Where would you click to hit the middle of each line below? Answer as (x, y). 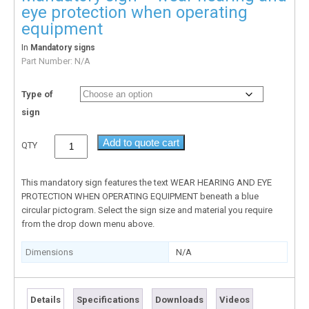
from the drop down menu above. (88, 223)
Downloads (179, 299)
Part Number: (48, 61)
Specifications (108, 299)
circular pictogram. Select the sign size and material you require (147, 210)
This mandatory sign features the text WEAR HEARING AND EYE (147, 182)
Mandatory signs (63, 47)
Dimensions (49, 252)
